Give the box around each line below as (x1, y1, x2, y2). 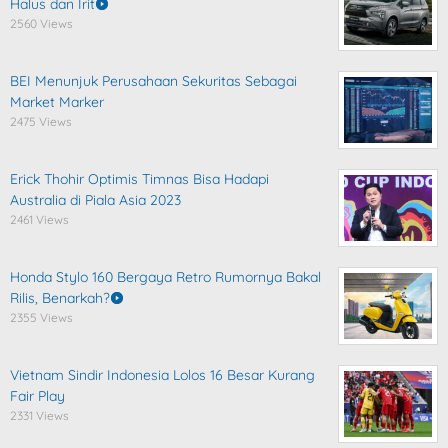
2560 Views (10, 16, 73, 31)
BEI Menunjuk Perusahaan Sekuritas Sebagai (10, 72, 297, 90)
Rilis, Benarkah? (10, 289, 110, 307)
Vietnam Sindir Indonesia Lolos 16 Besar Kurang (10, 366, 315, 384)
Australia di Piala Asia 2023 (10, 191, 181, 209)
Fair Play (10, 387, 65, 405)
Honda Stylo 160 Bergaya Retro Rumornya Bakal (10, 268, 321, 286)
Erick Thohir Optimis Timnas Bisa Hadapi (10, 170, 269, 188)
